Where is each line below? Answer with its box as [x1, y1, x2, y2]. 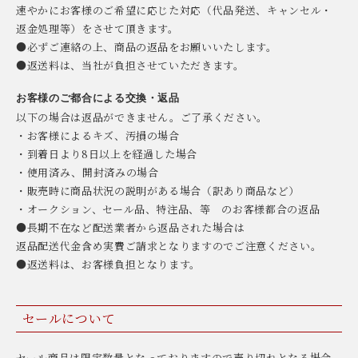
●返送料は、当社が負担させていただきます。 [16, 57, 245, 73]
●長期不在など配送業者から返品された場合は [16, 219, 245, 235]
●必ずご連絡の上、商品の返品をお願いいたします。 [16, 38, 277, 54]
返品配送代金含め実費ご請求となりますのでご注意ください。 [16, 237, 322, 253]
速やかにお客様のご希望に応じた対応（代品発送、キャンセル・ [16, 2, 332, 18]
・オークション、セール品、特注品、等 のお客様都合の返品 [16, 201, 320, 217]
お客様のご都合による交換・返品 [16, 90, 180, 104]
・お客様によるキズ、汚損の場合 [16, 127, 180, 143]
